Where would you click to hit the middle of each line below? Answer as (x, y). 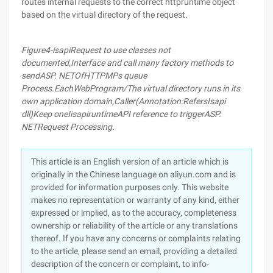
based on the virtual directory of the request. (105, 15)
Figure (33, 50)
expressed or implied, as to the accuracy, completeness (134, 213)
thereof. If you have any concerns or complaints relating (136, 238)
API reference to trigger (161, 114)
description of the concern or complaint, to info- (120, 264)
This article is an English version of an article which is (130, 161)
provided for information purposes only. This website (130, 187)
